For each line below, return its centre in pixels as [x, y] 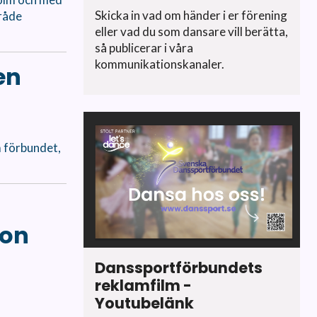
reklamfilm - [143, 285]
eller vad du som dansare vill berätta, [191, 32]
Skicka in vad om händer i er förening [191, 16]
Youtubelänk [144, 303]
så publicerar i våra [144, 48]
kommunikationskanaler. [160, 64]
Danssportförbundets [179, 267]
